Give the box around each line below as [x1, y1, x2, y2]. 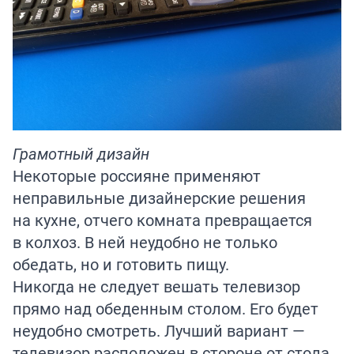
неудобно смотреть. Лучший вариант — [13, 319, 305, 341]
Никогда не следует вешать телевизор [13, 275, 300, 297]
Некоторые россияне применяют [13, 164, 261, 186]
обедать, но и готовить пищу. [13, 253, 229, 275]
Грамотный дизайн [13, 142, 149, 164]
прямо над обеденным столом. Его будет [13, 297, 318, 319]
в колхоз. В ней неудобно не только [13, 231, 277, 253]
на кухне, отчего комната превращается [13, 209, 312, 231]
